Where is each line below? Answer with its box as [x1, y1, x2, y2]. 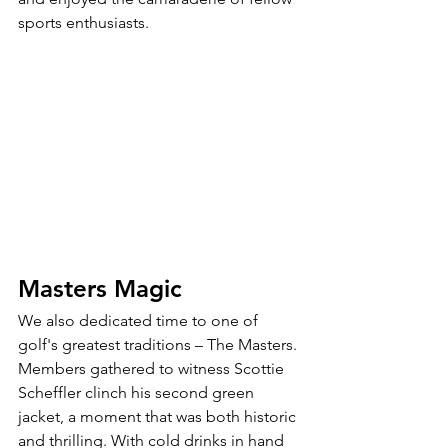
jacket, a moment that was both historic [18, 406, 300, 426]
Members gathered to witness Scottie [18, 358, 288, 378]
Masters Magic [18, 273, 182, 303]
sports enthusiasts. [18, 13, 149, 33]
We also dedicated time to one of [18, 310, 262, 330]
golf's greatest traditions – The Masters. [18, 334, 301, 354]
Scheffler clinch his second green [18, 382, 258, 402]
